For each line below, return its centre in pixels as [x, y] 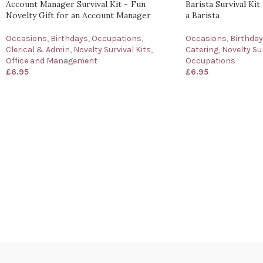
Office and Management [52, 61]
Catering [202, 50]
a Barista [202, 15]
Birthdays [69, 38]
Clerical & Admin [38, 50]
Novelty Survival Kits [112, 50]
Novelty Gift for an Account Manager [78, 15]
